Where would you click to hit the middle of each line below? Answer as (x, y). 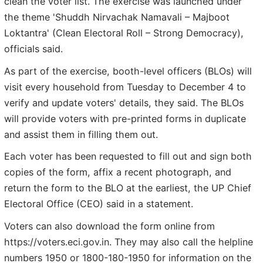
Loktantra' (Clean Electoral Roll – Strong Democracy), (124, 33)
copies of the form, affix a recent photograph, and (118, 172)
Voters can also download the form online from (109, 226)
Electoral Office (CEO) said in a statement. (99, 204)
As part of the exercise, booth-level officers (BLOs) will (128, 71)
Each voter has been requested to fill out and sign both (128, 156)
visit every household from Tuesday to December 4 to (125, 87)
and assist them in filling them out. (81, 134)
